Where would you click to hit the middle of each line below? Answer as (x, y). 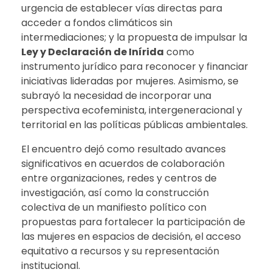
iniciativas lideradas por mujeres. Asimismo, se (130, 81)
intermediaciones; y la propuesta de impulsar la (134, 37)
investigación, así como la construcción (115, 192)
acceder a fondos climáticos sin (97, 22)
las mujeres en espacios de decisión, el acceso (131, 236)
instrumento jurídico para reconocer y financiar (135, 66)
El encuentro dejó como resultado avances (124, 149)
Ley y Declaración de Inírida (93, 52)
